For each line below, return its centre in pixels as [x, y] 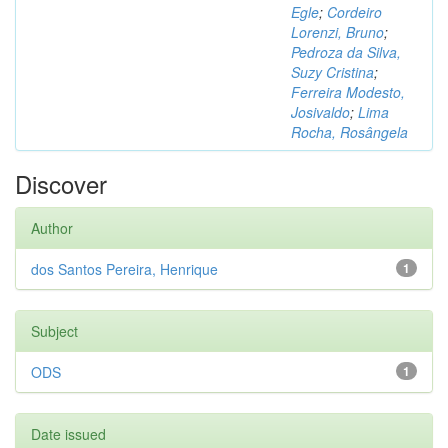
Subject [54, 331]
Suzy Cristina [332, 72]
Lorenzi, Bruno [337, 32]
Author [52, 228]
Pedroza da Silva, [346, 52]
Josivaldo [320, 112]
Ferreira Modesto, [348, 92]
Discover [61, 183]
